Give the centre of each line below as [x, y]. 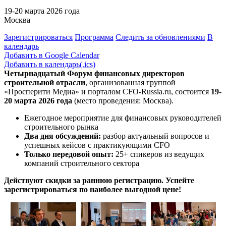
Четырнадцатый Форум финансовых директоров [94, 73]
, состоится [191, 91]
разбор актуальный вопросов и [155, 136]
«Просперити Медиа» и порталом [63, 91]
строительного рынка [61, 127]
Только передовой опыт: [69, 154]
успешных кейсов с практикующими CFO [97, 145]
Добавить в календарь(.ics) [50, 64]
